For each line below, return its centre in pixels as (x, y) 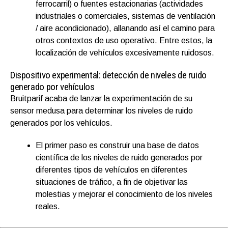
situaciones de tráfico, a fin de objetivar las (112, 182)
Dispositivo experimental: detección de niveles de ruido (108, 75)
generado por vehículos (52, 87)
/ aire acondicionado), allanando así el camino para (125, 28)
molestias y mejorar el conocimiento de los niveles (124, 194)
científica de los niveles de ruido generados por (119, 158)
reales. (48, 207)
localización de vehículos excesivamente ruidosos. (125, 53)
